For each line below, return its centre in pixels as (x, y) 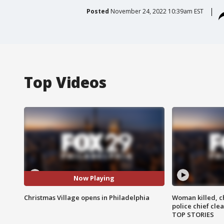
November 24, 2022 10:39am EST (157, 11)
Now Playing (94, 178)
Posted (97, 11)
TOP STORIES (193, 214)
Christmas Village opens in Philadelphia (87, 197)
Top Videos (65, 82)
